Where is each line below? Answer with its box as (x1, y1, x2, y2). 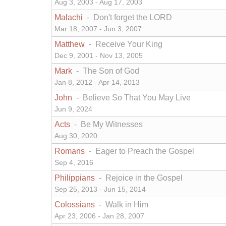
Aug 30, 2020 (54, 132, 97, 140)
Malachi (54, 13, 85, 22)
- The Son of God (74, 67, 139, 76)
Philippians (54, 174, 97, 183)
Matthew (54, 40, 87, 49)
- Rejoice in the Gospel (97, 174, 183, 183)
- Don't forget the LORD (85, 13, 172, 22)
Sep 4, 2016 (54, 159, 93, 167)
